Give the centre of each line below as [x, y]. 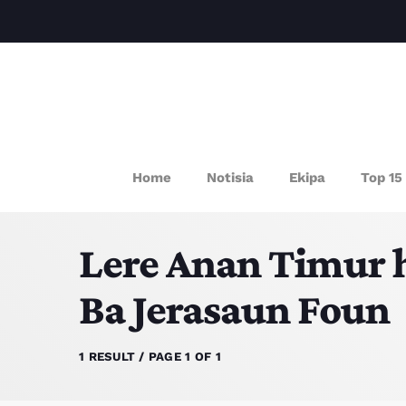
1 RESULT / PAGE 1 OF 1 [150, 357]
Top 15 [382, 177]
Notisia [230, 177]
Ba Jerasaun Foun [234, 309]
